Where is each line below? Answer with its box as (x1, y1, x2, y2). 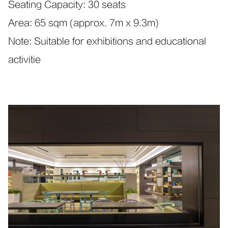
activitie (8, 54, 41, 65)
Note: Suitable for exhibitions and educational (8, 36, 206, 47)
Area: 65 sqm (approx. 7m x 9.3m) (8, 17, 159, 28)
